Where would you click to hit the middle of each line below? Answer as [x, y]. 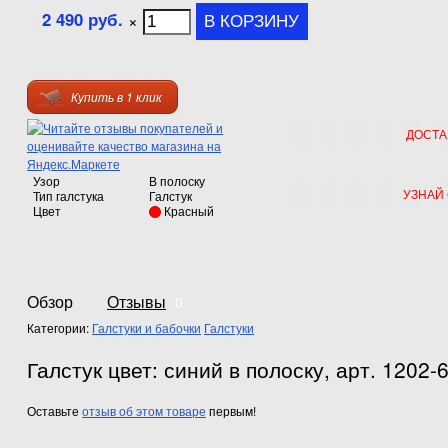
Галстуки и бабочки [146, 328]
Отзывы [136, 301]
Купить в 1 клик [116, 97]
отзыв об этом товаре [144, 411]
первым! [231, 411]
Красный [189, 211]
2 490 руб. [82, 19]
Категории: [59, 328]
